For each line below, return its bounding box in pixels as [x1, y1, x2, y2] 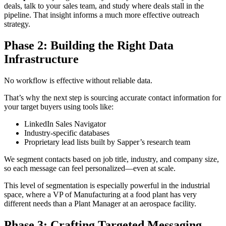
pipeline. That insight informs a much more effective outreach [4, 11, 199, 20]
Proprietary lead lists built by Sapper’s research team [24, 138, 190, 147]
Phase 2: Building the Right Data [4, 39, 174, 52]
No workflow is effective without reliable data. [4, 76, 152, 85]
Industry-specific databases [24, 129, 109, 138]
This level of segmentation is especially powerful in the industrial [4, 181, 210, 190]
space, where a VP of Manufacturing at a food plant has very [4, 190, 197, 199]
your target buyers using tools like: [4, 102, 114, 111]
